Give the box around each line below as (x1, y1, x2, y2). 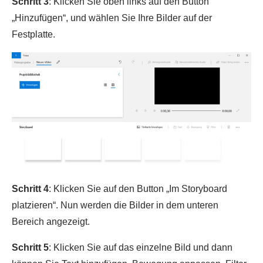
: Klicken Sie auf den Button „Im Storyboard (49, 184, 227, 194)
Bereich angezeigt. (12, 217, 90, 227)
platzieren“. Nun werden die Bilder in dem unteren (12, 200, 218, 211)
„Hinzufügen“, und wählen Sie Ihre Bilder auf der (12, 13, 212, 23)
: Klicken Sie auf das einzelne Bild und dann (49, 242, 232, 253)
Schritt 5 (12, 242, 49, 253)
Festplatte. (12, 29, 55, 40)
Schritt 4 (12, 184, 49, 194)
